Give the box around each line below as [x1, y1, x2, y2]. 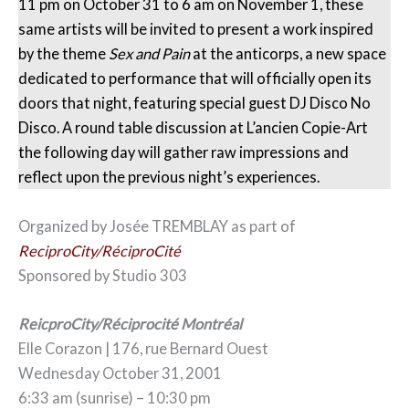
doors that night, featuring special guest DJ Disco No [18, 94, 371, 112]
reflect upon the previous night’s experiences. [18, 168, 320, 186]
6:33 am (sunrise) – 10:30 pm [18, 388, 211, 406]
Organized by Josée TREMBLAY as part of [18, 216, 296, 235]
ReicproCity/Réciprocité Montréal [18, 314, 242, 332]
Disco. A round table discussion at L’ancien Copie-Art [18, 119, 368, 137]
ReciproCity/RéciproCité [18, 241, 181, 259]
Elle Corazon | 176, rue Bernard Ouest [18, 339, 268, 357]
